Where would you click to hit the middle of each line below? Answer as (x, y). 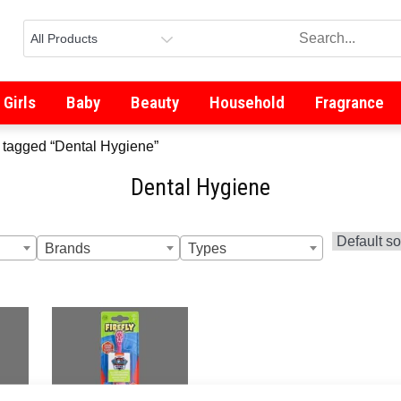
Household (247, 102)
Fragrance (349, 102)
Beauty (154, 102)
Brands (68, 248)
